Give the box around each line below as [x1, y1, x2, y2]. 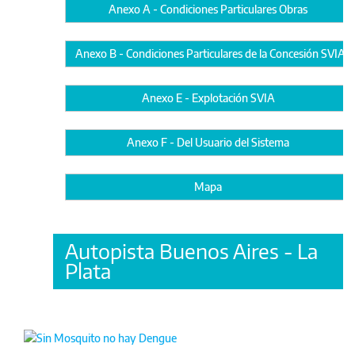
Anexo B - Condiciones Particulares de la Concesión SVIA [75, 46, 345, 60]
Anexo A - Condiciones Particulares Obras [109, 2, 307, 16]
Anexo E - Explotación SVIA [141, 90, 275, 105]
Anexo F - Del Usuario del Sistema [127, 135, 289, 149]
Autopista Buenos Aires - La [65, 238, 318, 264]
